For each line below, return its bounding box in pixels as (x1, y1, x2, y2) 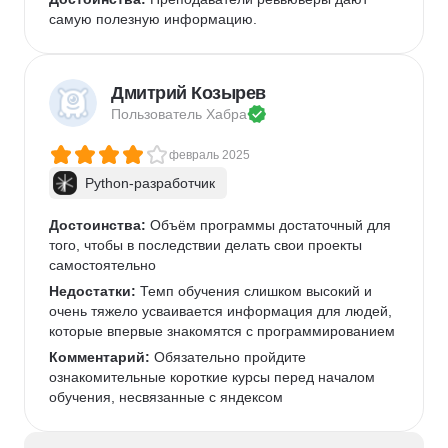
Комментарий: (49, 349, 150, 365)
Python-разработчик (85, 175, 215, 191)
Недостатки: (49, 283, 136, 299)
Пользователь (111, 106, 206, 122)
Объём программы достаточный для (146, 217, 395, 233)
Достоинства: (49, 217, 146, 233)
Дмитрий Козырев (111, 83, 266, 103)
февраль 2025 (169, 148, 250, 162)
